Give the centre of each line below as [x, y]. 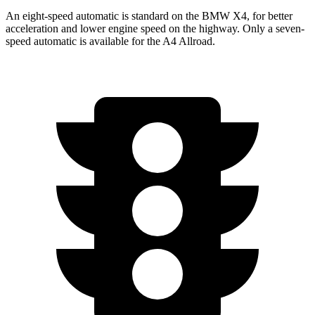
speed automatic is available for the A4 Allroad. [110, 41]
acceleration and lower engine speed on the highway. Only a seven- [155, 28]
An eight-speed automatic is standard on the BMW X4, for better [149, 15]
